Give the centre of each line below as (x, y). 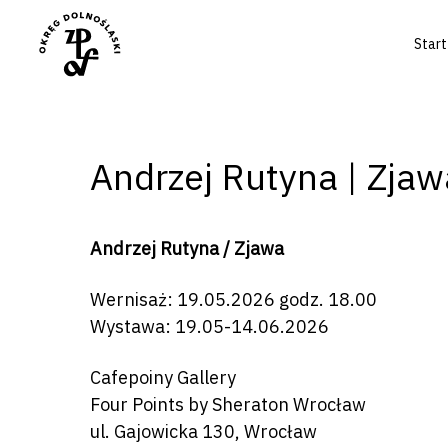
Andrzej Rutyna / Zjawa (187, 248)
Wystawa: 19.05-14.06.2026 (210, 326)
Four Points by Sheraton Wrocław (228, 404)
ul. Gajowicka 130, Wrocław (204, 431)
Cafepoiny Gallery (163, 377)
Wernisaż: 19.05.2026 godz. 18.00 (234, 299)
